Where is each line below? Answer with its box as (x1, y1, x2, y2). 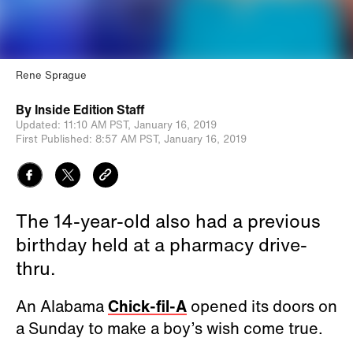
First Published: (16, 131, 92, 147)
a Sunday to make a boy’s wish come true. (16, 316, 327, 340)
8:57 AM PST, (95, 131, 161, 147)
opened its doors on (187, 294, 337, 318)
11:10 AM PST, (64, 117, 131, 132)
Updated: (16, 117, 61, 132)
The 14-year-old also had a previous (16, 206, 321, 234)
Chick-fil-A (108, 294, 187, 318)
